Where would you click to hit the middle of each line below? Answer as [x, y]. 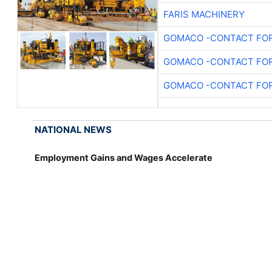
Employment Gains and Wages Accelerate [124, 157]
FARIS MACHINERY [204, 14]
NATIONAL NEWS [73, 129]
